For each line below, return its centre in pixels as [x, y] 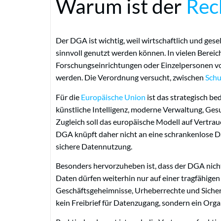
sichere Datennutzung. [94, 146]
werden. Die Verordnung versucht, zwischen [130, 77]
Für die [68, 97]
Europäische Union [113, 97]
